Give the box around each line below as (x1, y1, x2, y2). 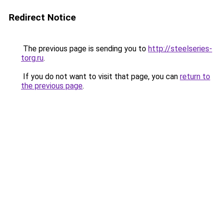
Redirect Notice (9, 12, 76, 23)
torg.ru (21, 53, 44, 63)
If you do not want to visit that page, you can (21, 72, 180, 81)
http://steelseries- (148, 44, 212, 53)
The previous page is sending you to (21, 44, 148, 53)
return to (180, 72, 210, 81)
